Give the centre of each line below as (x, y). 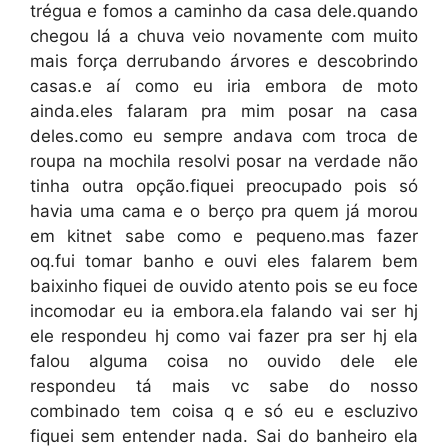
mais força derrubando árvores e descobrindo (224, 60)
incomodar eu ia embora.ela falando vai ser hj (224, 310)
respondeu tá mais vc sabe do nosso (224, 385)
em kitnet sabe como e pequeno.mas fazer (224, 235)
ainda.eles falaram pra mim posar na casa (224, 110)
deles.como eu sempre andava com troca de (224, 135)
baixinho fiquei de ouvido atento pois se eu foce (224, 285)
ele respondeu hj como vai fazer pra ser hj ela (224, 335)
